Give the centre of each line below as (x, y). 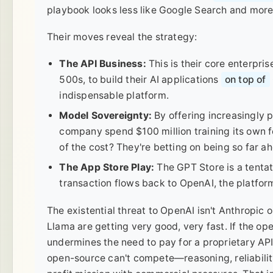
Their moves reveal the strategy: (122, 37)
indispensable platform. (114, 95)
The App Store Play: (107, 167)
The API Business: (103, 63)
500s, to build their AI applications (140, 79)
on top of (245, 79)
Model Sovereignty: (106, 115)
